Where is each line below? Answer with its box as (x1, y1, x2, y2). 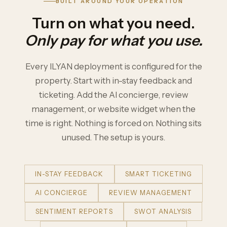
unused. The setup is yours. (62, 132, 165, 143)
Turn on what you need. (32, 14, 195, 32)
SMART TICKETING (125, 170, 192, 178)
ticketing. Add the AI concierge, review (39, 90, 188, 100)
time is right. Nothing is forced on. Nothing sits (25, 118, 202, 129)
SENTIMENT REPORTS (35, 208, 113, 216)
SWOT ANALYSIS (134, 208, 192, 216)
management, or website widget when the (31, 104, 196, 115)
